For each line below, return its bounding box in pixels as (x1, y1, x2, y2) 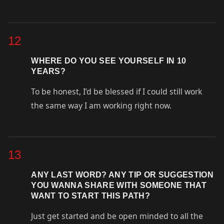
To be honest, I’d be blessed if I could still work (31, 86, 202, 97)
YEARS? (31, 66, 68, 75)
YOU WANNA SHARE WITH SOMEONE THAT (31, 180, 206, 189)
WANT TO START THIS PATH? (31, 190, 150, 200)
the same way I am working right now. (31, 100, 172, 111)
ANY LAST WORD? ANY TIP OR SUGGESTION (31, 169, 213, 179)
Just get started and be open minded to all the (31, 210, 203, 221)
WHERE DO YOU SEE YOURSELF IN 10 (31, 55, 186, 65)
